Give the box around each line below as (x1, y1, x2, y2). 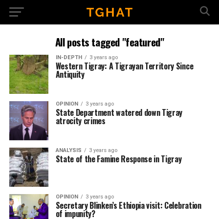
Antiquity (55, 68, 85, 80)
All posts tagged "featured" (55, 34, 164, 49)
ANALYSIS (55, 147, 82, 153)
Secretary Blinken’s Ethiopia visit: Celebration (55, 199, 201, 211)
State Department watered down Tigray (55, 107, 183, 118)
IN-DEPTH (55, 54, 82, 61)
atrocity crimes (55, 115, 106, 127)
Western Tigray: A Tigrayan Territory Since (55, 60, 194, 72)
